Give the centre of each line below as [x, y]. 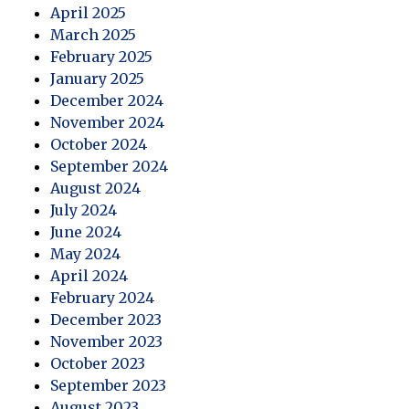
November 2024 [107, 122]
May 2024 [85, 253]
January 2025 [97, 78]
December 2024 [107, 100]
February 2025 [101, 56]
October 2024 [99, 144]
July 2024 [84, 210]
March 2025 [93, 34]
